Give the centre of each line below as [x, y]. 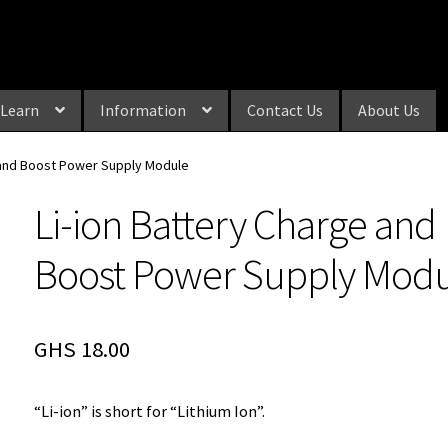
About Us [389, 109]
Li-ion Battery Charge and [235, 224]
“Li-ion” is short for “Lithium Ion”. [150, 411]
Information [143, 109]
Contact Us [285, 109]
